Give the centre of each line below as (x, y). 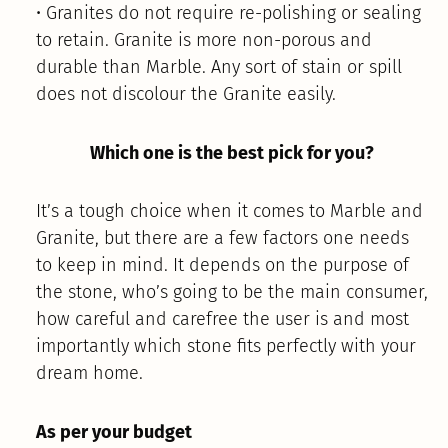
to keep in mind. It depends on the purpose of (222, 265)
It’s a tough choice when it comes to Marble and (229, 211)
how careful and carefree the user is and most (222, 319)
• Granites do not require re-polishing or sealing (228, 13)
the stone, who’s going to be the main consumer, (231, 292)
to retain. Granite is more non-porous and (203, 40)
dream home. (89, 373)
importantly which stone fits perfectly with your (225, 346)
